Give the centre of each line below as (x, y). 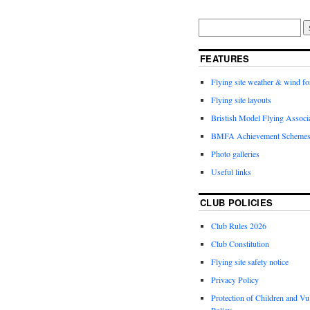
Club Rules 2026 (239, 226)
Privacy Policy (235, 280)
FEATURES (225, 59)
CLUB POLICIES (237, 203)
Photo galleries (235, 154)
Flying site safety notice (250, 262)
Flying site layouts (241, 100)
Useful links (231, 172)
